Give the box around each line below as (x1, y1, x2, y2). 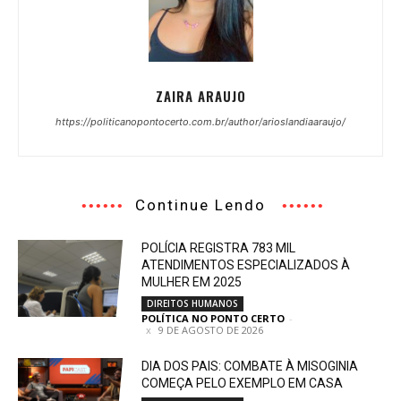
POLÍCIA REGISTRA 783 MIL (141, 241, 296, 255)
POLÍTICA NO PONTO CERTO (141, 311, 286, 325)
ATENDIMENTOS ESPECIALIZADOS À (141, 258, 351, 272)
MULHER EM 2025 (141, 275, 243, 289)
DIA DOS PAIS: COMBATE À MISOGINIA (141, 359, 359, 373)
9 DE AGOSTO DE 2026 (158, 323, 264, 337)
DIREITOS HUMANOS (147, 297, 239, 310)
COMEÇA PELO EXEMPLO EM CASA (141, 376, 344, 390)
